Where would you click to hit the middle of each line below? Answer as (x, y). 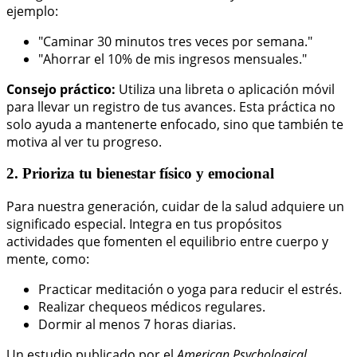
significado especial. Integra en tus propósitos (144, 224)
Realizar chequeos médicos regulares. (152, 307)
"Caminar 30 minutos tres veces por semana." (175, 41)
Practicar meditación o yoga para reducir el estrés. (190, 290)
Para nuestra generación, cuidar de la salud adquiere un (175, 207)
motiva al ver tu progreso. (84, 141)
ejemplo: (32, 11)
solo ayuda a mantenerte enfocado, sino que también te (175, 124)
